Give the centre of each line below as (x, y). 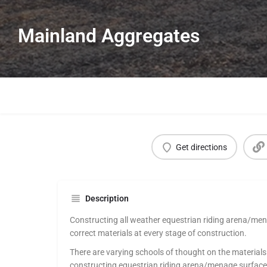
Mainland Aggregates (109, 36)
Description (107, 199)
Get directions (201, 147)
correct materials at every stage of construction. (158, 233)
